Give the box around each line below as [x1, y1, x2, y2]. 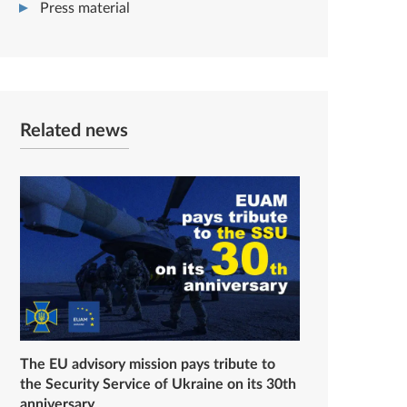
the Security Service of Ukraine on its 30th [20, 376, 296, 392]
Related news [20, 122, 128, 140]
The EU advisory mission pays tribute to [20, 356, 275, 372]
